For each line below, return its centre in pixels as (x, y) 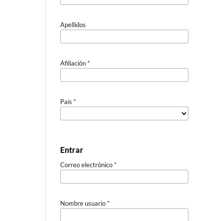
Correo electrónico (87, 165)
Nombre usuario (84, 203)
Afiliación (74, 63)
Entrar (72, 149)
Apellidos (73, 24)
